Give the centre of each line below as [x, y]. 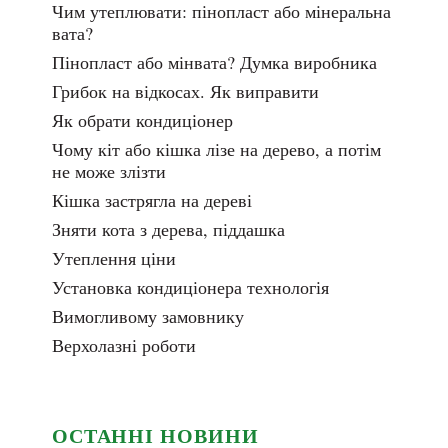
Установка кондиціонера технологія [190, 287]
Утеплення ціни [113, 258]
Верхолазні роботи [123, 345]
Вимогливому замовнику [147, 316]
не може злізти [108, 171]
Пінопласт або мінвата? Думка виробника [214, 62]
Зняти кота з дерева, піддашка [168, 229]
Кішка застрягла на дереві [151, 200]
